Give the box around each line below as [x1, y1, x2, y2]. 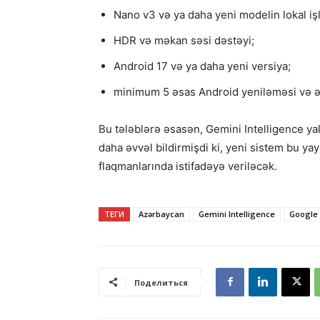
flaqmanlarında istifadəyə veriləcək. [99, 159, 277, 173]
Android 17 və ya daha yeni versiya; [114, 59, 291, 73]
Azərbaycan [139, 208, 184, 219]
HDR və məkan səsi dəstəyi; [114, 33, 254, 47]
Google [289, 208, 318, 219]
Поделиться [134, 276, 188, 288]
